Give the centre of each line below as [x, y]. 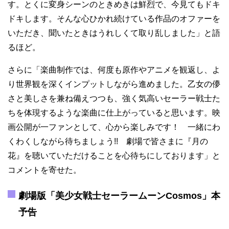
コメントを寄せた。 [44, 170]
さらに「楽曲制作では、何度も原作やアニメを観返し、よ [114, 70]
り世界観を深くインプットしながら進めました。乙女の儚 [114, 84]
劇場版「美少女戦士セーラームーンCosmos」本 [119, 196]
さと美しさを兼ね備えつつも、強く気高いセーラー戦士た [114, 99]
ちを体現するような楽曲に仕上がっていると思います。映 [114, 113]
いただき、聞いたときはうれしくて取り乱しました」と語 [114, 33]
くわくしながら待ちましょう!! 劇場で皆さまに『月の [108, 142]
